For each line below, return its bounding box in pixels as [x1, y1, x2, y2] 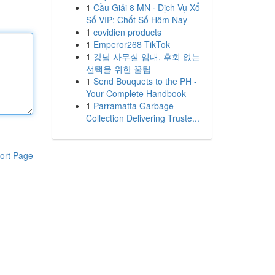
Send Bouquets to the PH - [93, 75, 197, 87]
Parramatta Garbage [93, 99, 174, 112]
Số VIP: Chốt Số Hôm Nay [85, 14, 187, 26]
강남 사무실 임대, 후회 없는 [93, 50, 200, 63]
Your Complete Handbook [85, 87, 186, 99]
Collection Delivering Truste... [85, 112, 199, 124]
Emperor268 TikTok [93, 38, 170, 50]
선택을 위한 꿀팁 [85, 63, 151, 75]
